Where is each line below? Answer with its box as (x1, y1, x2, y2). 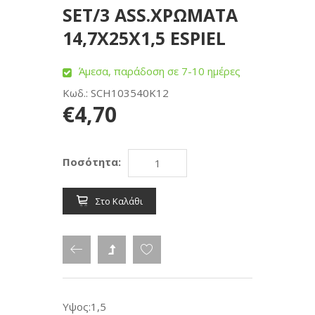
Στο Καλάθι (96, 195, 143, 207)
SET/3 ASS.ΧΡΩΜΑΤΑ (63, 3, 238, 27)
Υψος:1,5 (63, 300, 106, 314)
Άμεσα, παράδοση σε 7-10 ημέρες (79, 64, 240, 78)
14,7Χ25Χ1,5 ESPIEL (63, 26, 226, 50)
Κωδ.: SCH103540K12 (63, 86, 169, 100)
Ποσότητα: (63, 155, 121, 169)
